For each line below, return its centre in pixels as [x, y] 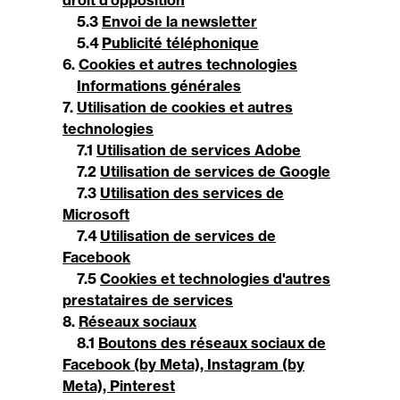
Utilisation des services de [192, 193]
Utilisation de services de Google [215, 171]
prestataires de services [148, 300]
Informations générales [159, 86]
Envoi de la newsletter [179, 21]
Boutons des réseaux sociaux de [212, 343]
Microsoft [96, 214]
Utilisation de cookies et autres [185, 107]
